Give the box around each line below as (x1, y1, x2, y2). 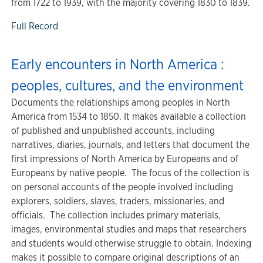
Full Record (11, 20, 58, 32)
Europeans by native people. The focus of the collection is (11, 167, 249, 179)
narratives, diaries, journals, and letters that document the (11, 139, 249, 151)
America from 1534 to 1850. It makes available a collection (11, 110, 246, 123)
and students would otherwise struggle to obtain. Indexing (11, 237, 251, 249)
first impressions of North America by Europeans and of (11, 153, 238, 165)
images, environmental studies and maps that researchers (11, 223, 247, 235)
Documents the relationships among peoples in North (11, 96, 230, 109)
